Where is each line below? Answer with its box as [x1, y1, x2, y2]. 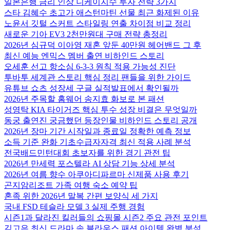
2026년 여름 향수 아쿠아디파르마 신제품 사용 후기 [4, 170, 189, 179]
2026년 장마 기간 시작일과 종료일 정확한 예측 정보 [4, 127, 191, 136]
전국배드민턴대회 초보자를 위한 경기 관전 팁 [4, 148, 170, 157]
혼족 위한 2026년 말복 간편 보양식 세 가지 [4, 191, 158, 200]
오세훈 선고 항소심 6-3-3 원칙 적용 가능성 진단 [4, 62, 176, 71]
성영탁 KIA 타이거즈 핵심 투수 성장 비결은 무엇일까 [4, 105, 197, 114]
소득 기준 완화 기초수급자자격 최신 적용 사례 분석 [4, 138, 191, 146]
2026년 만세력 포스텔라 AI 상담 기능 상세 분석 [4, 159, 175, 168]
